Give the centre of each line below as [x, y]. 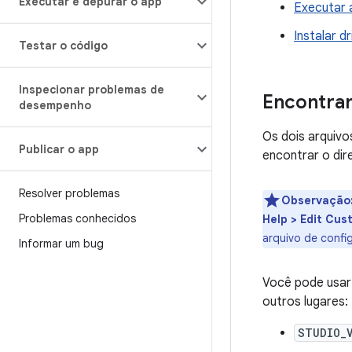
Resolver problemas [69, 193]
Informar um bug [61, 244]
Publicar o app [59, 149]
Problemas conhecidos [77, 218]
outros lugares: [305, 302]
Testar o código [63, 46]
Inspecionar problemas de [92, 90]
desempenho [55, 105]
